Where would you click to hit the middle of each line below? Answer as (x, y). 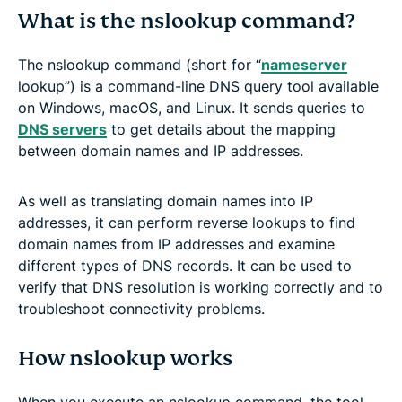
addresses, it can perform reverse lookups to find (187, 222)
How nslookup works (125, 358)
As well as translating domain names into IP (166, 201)
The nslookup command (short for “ (140, 64)
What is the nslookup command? (186, 21)
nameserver (304, 64)
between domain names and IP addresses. (161, 150)
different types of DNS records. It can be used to (185, 265)
